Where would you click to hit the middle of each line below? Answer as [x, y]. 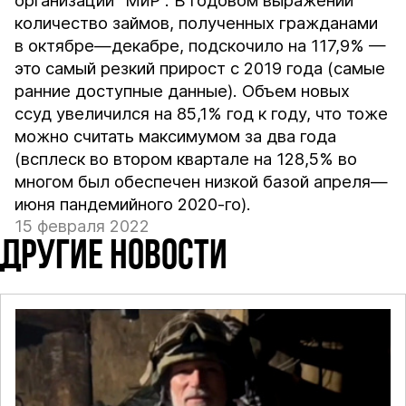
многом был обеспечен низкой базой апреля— [202, 182]
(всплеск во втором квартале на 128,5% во [186, 159]
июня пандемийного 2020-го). [133, 204]
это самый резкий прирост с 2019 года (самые [200, 68]
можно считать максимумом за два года [176, 136]
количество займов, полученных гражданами [197, 23]
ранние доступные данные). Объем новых [183, 91]
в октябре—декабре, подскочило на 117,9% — [201, 46]
